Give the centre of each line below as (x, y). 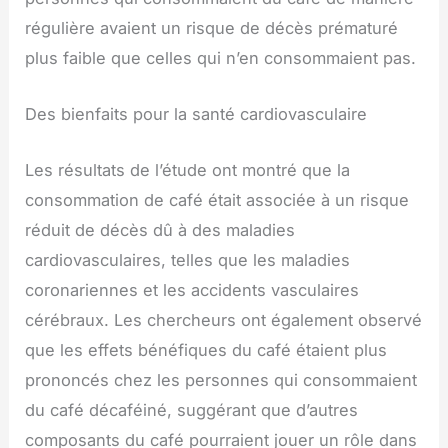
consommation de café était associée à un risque (217, 200)
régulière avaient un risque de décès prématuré (212, 27)
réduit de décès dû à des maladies (160, 230)
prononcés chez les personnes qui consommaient (221, 380)
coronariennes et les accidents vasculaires (192, 290)
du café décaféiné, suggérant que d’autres (192, 410)
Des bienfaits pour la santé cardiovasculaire (196, 113)
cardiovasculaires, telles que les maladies (188, 260)
